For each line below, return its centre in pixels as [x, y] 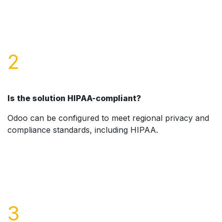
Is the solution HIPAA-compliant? [75, 98]
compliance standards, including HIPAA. [83, 130]
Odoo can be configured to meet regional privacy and [108, 118]
